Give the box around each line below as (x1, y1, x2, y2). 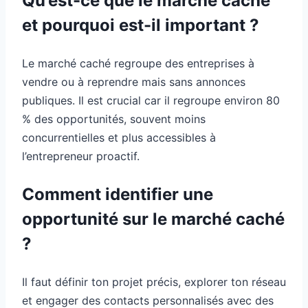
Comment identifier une (22, 184, 213, 204)
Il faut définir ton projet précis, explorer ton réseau (22, 274, 286, 289)
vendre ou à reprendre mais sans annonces (22, 74, 245, 89)
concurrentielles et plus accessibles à (22, 130, 216, 144)
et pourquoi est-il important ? (22, 14, 259, 35)
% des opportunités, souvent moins (22, 111, 206, 126)
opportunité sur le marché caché (22, 208, 285, 229)
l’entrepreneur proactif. (22, 148, 140, 163)
